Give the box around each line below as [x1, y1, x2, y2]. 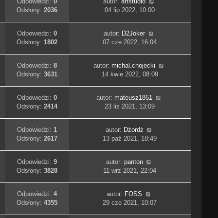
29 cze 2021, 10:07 [103, 199, 157, 207]
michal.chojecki [111, 62, 156, 70]
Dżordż [123, 126, 144, 134]
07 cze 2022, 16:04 [103, 38, 157, 46]
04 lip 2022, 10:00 [105, 6, 155, 14]
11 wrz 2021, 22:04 [103, 167, 157, 175]
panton [124, 158, 143, 166]
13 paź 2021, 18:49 [103, 135, 157, 143]
